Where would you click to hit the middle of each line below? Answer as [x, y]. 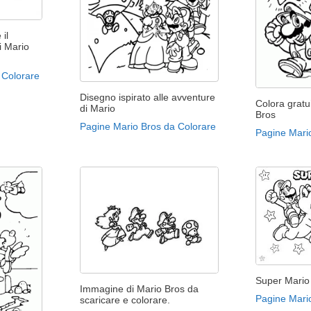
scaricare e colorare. [125, 300]
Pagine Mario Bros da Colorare [148, 127]
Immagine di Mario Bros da [139, 288]
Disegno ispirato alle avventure [147, 98]
